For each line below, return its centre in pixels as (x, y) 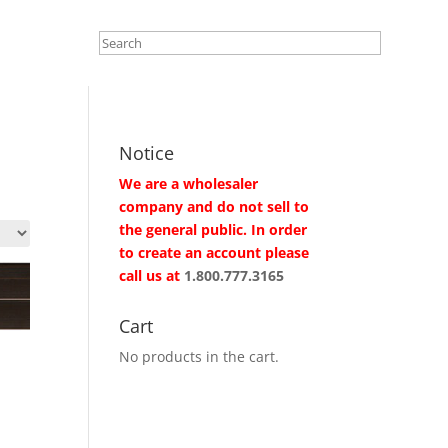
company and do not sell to (214, 207)
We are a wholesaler (189, 184)
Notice (147, 153)
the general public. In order (213, 230)
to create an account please (214, 253)
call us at (152, 276)
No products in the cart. (199, 357)
